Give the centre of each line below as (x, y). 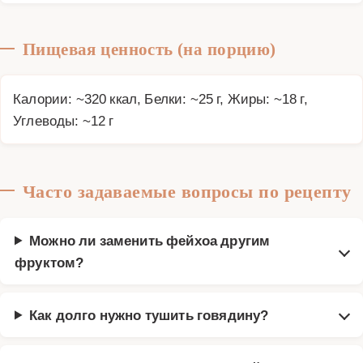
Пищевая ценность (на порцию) (149, 49)
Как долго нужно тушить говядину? (149, 314)
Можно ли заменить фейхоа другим (150, 239)
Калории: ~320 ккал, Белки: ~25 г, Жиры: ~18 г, (160, 98)
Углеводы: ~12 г (64, 120)
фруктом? (49, 261)
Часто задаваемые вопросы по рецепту (187, 190)
